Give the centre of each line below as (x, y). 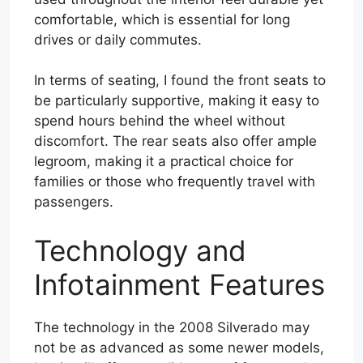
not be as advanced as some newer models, (179, 347)
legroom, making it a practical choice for (164, 162)
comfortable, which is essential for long (162, 19)
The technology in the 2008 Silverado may (172, 327)
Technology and (140, 250)
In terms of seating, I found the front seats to (180, 81)
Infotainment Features (179, 284)
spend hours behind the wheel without (160, 121)
